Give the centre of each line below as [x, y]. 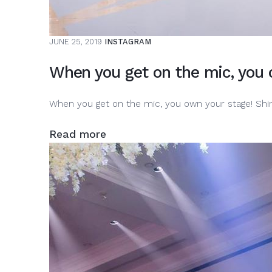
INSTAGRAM [127, 41]
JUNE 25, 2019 [75, 41]
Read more [77, 134]
